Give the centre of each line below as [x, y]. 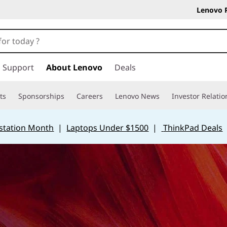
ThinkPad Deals [193, 128]
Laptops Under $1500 [108, 128]
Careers [90, 96]
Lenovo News [137, 96]
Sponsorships [41, 96]
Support [18, 67]
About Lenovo [74, 67]
